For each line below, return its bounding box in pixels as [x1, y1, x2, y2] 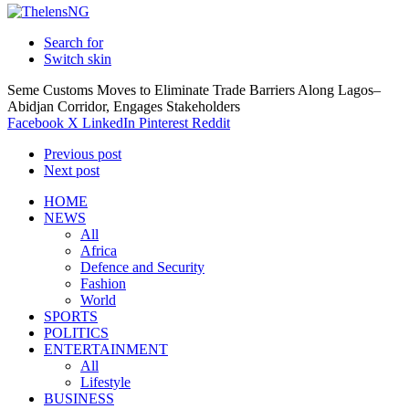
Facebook [7, 115, 64, 131]
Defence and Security [80, 259, 204, 275]
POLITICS [44, 325, 109, 341]
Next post [44, 163, 100, 178]
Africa [80, 243, 117, 258]
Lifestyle [80, 374, 131, 390]
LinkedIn [82, 115, 135, 131]
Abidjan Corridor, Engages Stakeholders [7, 99, 240, 114]
